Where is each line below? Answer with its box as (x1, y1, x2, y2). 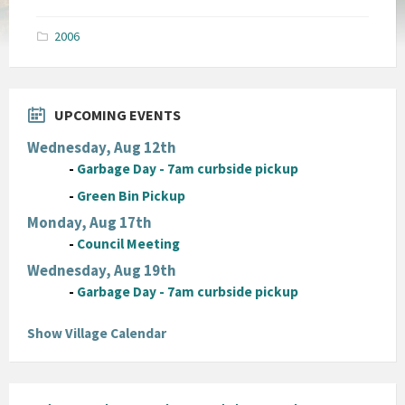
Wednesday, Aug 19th (27, 259, 176, 280)
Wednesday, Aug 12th (27, 137, 176, 157)
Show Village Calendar (27, 324, 166, 342)
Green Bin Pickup (77, 186, 186, 204)
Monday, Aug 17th (27, 212, 152, 232)
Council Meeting (77, 234, 181, 252)
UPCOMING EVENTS (54, 105, 181, 124)
